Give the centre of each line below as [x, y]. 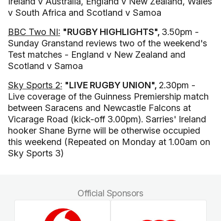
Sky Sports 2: [35, 85]
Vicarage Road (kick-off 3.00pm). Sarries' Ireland [107, 119]
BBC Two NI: [34, 32]
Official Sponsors [110, 193]
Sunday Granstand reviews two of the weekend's [108, 43]
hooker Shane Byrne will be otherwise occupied [104, 130]
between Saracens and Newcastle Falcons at [99, 108]
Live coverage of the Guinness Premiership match [108, 96]
